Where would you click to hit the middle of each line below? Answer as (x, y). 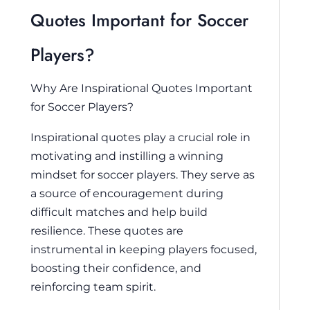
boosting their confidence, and (116, 267)
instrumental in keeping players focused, (144, 249)
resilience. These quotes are (107, 230)
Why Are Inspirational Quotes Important (142, 88)
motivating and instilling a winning (127, 155)
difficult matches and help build (119, 211)
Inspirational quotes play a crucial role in (140, 137)
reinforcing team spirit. (93, 286)
